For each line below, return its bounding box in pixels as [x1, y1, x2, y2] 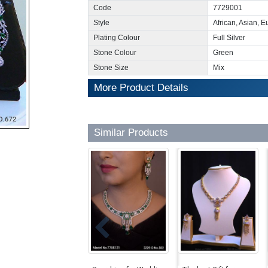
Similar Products [94, 127, 168, 139]
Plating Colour [93, 33, 140, 42]
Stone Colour [93, 48, 136, 57]
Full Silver [213, 33, 245, 42]
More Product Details [94, 82, 188, 94]
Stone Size [93, 63, 129, 72]
